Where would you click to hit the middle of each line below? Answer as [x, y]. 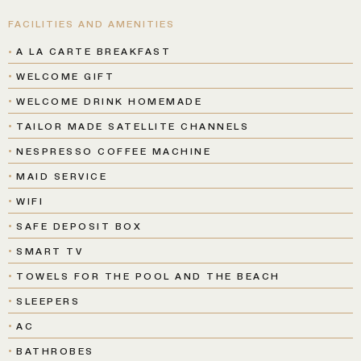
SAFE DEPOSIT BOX [79, 226]
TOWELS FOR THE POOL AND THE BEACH [148, 276]
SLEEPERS [48, 301]
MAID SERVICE [62, 176]
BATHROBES [55, 351]
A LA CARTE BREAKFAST [93, 51]
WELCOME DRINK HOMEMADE [109, 101]
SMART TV [50, 251]
